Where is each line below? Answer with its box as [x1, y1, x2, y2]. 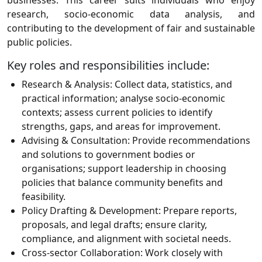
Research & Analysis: [22, 78, 112, 91]
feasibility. [22, 190, 65, 204]
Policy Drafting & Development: [22, 204, 161, 218]
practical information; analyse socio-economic [22, 92, 225, 105]
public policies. [7, 36, 72, 49]
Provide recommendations [130, 134, 250, 147]
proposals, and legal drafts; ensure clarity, [22, 218, 207, 232]
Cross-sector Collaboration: [22, 246, 143, 260]
